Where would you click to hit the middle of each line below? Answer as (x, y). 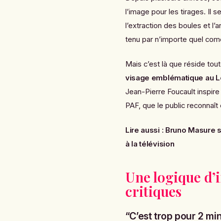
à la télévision (150, 144)
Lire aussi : (144, 130)
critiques (153, 191)
